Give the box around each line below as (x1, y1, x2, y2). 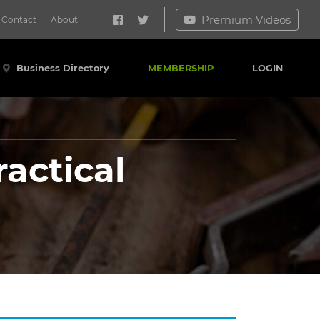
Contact (1, 14, 36, 25)
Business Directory (14, 63, 109, 74)
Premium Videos (201, 13, 291, 26)
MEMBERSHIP (148, 63, 214, 74)
